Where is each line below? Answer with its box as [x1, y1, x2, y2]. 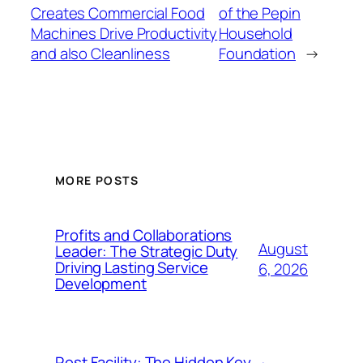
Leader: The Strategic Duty [55, 240, 238, 262]
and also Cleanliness [31, 43, 170, 65]
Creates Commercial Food [31, 2, 205, 24]
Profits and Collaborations [55, 224, 233, 246]
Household [218, 23, 293, 45]
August [258, 237, 308, 259]
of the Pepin [218, 2, 301, 24]
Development [55, 272, 147, 294]
